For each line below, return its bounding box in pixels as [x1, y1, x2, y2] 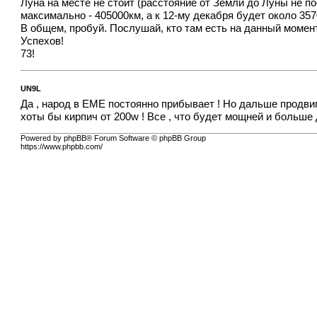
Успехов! [21, 35, 64, 47]
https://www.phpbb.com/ [21, 142, 103, 151]
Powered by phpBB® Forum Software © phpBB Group [21, 134, 207, 143]
